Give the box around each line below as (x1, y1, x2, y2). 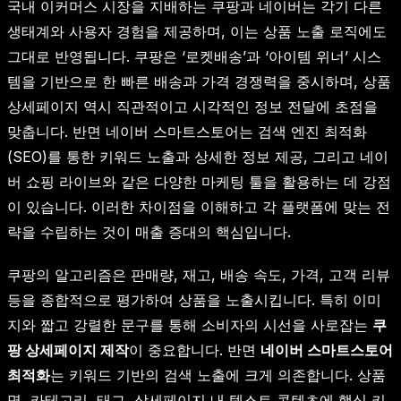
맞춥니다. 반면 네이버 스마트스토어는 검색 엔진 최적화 (7, 123, 367, 141)
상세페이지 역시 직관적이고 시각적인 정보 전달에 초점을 (7, 98, 378, 116)
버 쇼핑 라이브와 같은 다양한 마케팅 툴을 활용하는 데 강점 (7, 173, 391, 192)
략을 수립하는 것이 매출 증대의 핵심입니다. (7, 223, 291, 242)
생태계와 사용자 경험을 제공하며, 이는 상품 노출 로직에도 (7, 22, 387, 41)
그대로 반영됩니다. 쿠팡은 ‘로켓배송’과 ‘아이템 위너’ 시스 (7, 47, 381, 66)
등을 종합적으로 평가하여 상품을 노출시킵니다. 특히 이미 (7, 291, 381, 310)
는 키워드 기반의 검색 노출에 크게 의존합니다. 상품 (50, 366, 386, 385)
